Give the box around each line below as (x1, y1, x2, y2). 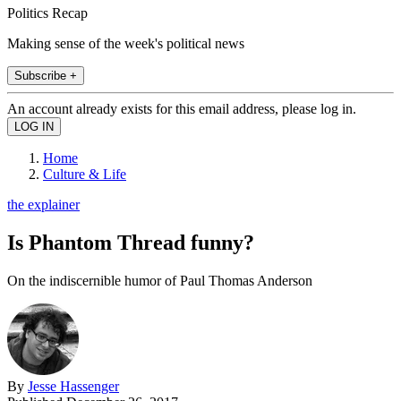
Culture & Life (43, 166, 126, 182)
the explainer (7, 196, 80, 212)
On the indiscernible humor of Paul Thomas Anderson (7, 272, 312, 288)
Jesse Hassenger (28, 378, 119, 394)
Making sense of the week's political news (7, 35, 244, 51)
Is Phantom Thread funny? (7, 230, 254, 254)
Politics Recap (7, 4, 88, 21)
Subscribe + (14, 68, 77, 82)
